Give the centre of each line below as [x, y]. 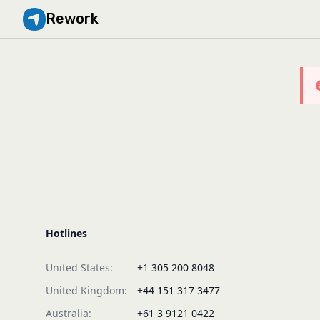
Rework [72, 18]
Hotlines [66, 233]
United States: [79, 267]
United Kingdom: [86, 290]
